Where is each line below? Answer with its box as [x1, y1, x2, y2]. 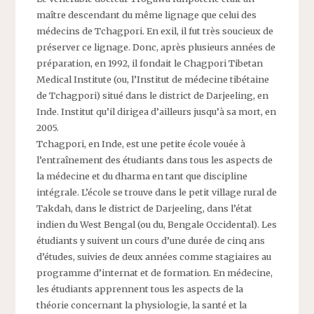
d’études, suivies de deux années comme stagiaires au [36, 251, 272, 263]
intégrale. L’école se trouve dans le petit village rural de [36, 186, 278, 198]
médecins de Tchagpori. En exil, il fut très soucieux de [36, 25, 274, 37]
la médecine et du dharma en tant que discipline [36, 170, 248, 182]
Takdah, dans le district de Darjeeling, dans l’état [36, 203, 253, 214]
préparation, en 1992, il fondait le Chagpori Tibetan [36, 57, 264, 69]
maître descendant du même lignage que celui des [36, 9, 257, 21]
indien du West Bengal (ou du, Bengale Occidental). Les [36, 219, 278, 231]
